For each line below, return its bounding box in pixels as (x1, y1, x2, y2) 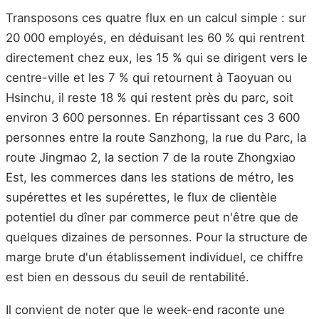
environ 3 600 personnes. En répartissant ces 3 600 (6, 110, 300, 125)
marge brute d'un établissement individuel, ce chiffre (6, 250, 303, 265)
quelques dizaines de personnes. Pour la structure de (6, 230, 308, 245)
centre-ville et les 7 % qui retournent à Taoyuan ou (6, 70, 292, 85)
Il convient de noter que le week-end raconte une (6, 302, 285, 317)
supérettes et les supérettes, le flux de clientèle (6, 190, 277, 205)
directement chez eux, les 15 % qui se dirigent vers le (6, 51, 308, 66)
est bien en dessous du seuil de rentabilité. (6, 270, 249, 285)
